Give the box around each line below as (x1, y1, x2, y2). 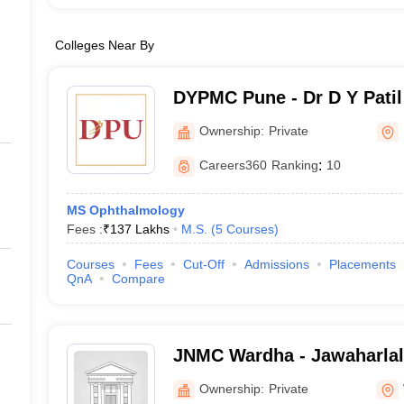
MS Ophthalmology (66, 203, 185, 217)
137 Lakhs (109, 222, 170, 236)
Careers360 (198, 158, 267, 172)
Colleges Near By (54, 38, 154, 52)
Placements (328, 257, 396, 271)
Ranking (271, 158, 318, 172)
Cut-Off (182, 257, 225, 271)
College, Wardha (172, 369, 314, 389)
